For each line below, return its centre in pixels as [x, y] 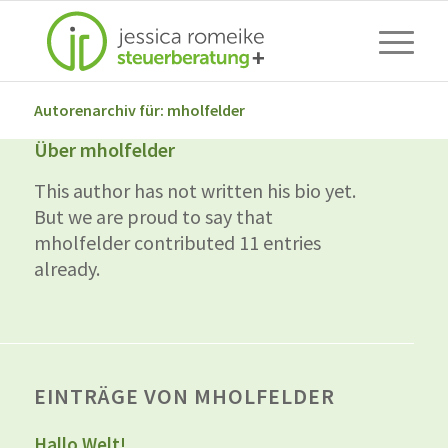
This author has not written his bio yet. [194, 190]
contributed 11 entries [225, 242]
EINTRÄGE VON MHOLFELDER [184, 396]
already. [66, 268]
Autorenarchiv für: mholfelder [139, 110]
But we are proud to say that [153, 216]
